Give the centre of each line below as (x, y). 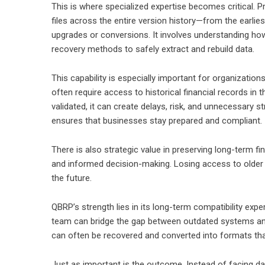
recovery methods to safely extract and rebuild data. (153, 49)
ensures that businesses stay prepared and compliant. (157, 121)
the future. (72, 178)
